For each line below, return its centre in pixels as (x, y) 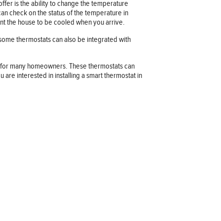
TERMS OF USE (29, 210)
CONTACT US (26, 193)
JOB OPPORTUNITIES (38, 177)
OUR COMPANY (30, 161)
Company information (50, 137)
